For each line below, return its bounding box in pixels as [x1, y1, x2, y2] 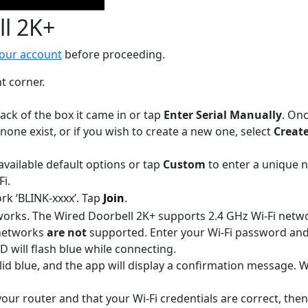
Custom [163, 156, 206, 172]
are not [44, 224, 89, 240]
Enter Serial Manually [164, 107, 282, 122]
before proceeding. [62, 46, 165, 62]
